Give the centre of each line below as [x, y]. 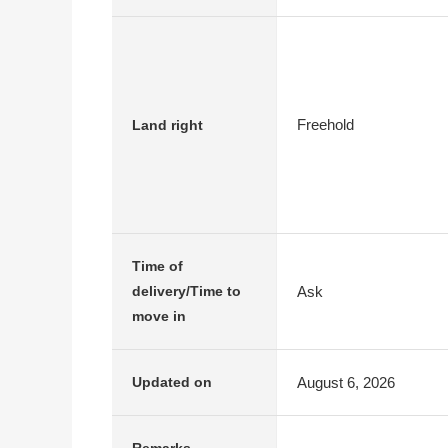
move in [159, 316]
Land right [167, 124]
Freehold [325, 124]
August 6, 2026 [346, 382]
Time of [157, 266]
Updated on [172, 382]
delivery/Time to [186, 291]
